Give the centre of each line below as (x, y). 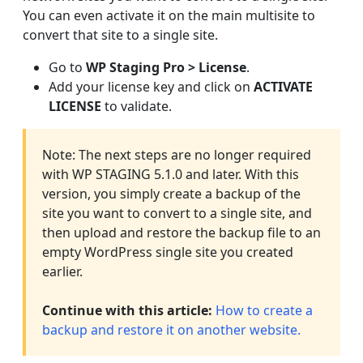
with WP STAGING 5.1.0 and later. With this (171, 175)
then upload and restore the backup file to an (181, 233)
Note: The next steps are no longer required (177, 155)
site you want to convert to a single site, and (177, 214)
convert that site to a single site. (120, 35)
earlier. (62, 272)
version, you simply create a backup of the (171, 194)
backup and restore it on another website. (171, 330)
